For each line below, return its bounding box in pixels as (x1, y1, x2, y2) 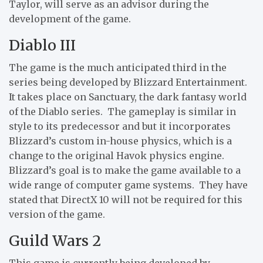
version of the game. (9, 208, 105, 220)
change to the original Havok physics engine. (9, 149, 227, 161)
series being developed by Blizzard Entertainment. (9, 76, 249, 88)
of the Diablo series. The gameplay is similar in (9, 105, 236, 117)
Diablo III (9, 35, 76, 55)
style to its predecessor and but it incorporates (9, 120, 231, 132)
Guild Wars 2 (9, 231, 101, 250)
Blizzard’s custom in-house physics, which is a (9, 134, 232, 147)
